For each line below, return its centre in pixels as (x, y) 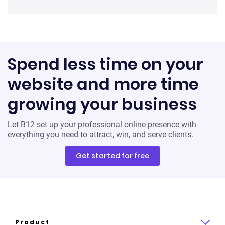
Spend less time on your (105, 64)
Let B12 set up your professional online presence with (102, 124)
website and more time (103, 84)
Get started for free (113, 155)
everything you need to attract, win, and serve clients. (100, 134)
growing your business (102, 104)
